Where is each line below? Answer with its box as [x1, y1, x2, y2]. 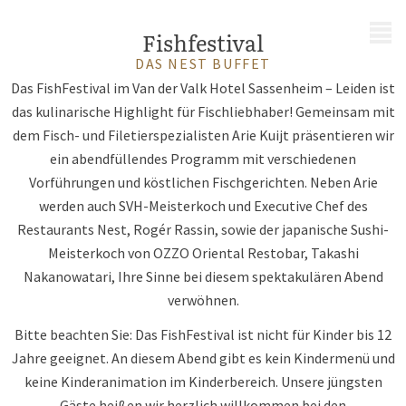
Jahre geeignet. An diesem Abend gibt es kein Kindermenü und [11, 349, 395, 367]
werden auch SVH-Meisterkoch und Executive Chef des [38, 197, 368, 215]
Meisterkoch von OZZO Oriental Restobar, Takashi [47, 244, 359, 262]
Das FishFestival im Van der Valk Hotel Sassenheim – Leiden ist [11, 79, 395, 97]
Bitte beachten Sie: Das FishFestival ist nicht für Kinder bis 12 [14, 325, 391, 343]
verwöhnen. [167, 291, 239, 309]
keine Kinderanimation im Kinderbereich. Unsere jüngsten [24, 372, 382, 391]
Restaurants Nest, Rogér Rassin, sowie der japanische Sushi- [17, 220, 389, 238]
